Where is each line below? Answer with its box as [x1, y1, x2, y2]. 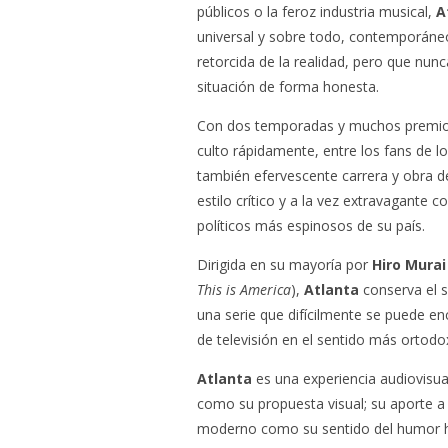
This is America [197, 280, 291, 299]
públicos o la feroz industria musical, [197, 2, 436, 21]
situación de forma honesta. [197, 77, 379, 96]
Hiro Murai [372, 255, 446, 274]
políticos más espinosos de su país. [197, 216, 425, 235]
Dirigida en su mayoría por [197, 255, 372, 274]
